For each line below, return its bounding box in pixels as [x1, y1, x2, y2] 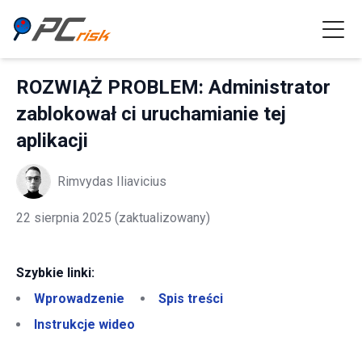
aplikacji [16, 129, 88, 152]
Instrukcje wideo [34, 317, 135, 332]
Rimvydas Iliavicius [57, 173, 166, 189]
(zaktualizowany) [112, 210, 210, 225]
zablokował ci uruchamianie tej [16, 103, 286, 125]
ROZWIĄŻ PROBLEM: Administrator [16, 76, 330, 99]
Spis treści [158, 291, 223, 306]
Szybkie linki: [16, 265, 95, 280]
